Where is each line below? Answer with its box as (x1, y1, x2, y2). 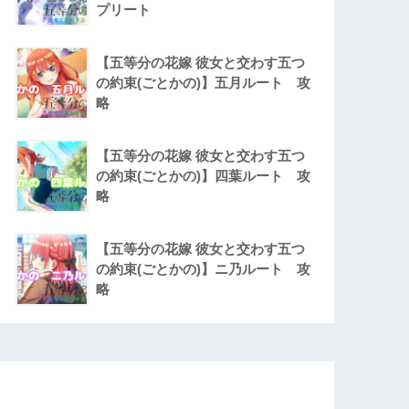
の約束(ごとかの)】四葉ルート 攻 (96, 168, 311, 184)
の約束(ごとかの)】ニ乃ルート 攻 (96, 261, 311, 278)
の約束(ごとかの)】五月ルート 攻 (96, 75, 311, 91)
